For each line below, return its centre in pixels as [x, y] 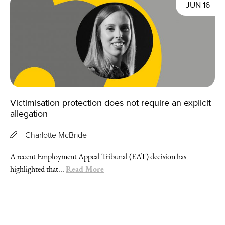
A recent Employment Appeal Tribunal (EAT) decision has [98, 156]
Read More [85, 168]
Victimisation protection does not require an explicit [110, 102]
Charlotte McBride [56, 134]
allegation [29, 113]
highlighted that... [38, 169]
